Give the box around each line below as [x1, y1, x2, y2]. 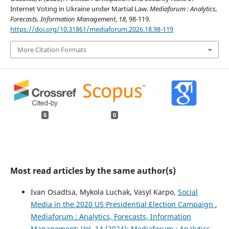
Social [177, 187, 198, 197]
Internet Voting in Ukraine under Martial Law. [10, 4, 150, 13]
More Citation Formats [17, 44, 86, 54]
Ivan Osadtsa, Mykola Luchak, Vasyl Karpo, [30, 187, 178, 197]
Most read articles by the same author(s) [10, 165, 176, 176]
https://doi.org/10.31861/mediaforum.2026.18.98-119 [10, 24, 173, 34]
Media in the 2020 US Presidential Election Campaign [30, 199, 215, 210]
